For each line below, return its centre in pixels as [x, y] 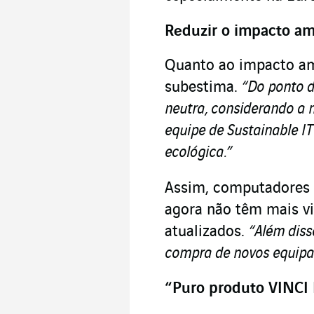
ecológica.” [198, 152]
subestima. [203, 87]
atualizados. [207, 232]
